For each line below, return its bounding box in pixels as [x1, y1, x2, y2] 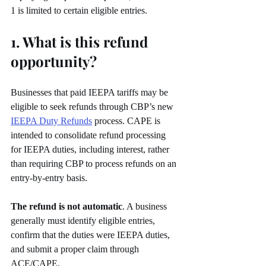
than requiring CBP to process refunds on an [11, 159, 179, 169]
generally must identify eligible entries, [11, 216, 157, 226]
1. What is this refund [11, 32, 151, 52]
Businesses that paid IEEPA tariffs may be [11, 87, 170, 98]
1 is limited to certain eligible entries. [11, 5, 147, 16]
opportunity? [11, 52, 97, 71]
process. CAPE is [92, 116, 163, 126]
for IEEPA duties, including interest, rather [11, 144, 172, 155]
